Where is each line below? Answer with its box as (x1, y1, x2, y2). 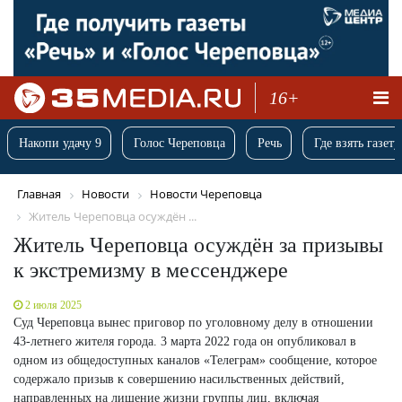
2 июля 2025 (25, 298, 82, 311)
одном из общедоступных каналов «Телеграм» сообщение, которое (13, 353, 377, 367)
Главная (17, 186, 61, 203)
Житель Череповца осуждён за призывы (13, 232, 383, 257)
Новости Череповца (150, 186, 262, 203)
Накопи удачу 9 (19, 136, 101, 151)
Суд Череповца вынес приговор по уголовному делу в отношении (13, 315, 373, 329)
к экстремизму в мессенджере (13, 258, 288, 282)
